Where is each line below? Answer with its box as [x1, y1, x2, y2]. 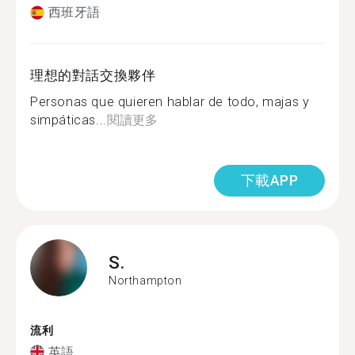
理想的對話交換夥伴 [30, 67, 156, 83]
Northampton [109, 273, 182, 287]
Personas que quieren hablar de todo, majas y [30, 94, 310, 109]
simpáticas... [30, 113, 107, 128]
